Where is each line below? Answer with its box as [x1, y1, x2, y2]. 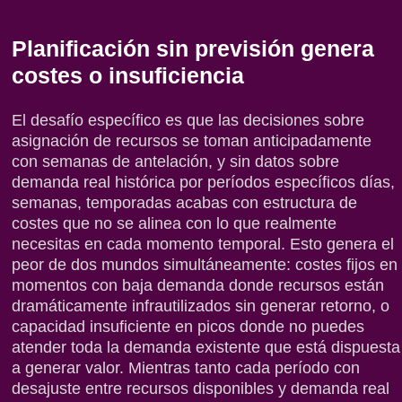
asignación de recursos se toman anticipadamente [12, 132, 372, 151]
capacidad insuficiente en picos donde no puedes [12, 318, 365, 336]
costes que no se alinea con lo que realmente [12, 214, 337, 233]
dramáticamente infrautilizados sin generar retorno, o [12, 297, 390, 316]
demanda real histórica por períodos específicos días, [12, 173, 396, 192]
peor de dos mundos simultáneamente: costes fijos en [12, 256, 398, 275]
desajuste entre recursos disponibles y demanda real [12, 380, 390, 398]
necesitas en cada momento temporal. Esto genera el [12, 235, 395, 254]
